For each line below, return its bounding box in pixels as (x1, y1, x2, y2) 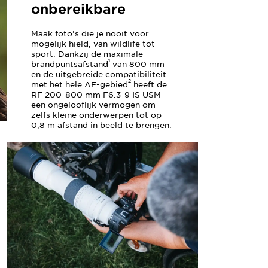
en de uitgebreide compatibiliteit (31, 69, 167, 79)
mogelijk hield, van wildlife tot (31, 39, 156, 48)
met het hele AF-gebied (31, 80, 129, 89)
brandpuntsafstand (31, 59, 109, 69)
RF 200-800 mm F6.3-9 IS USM (31, 90, 162, 99)
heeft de (131, 80, 167, 89)
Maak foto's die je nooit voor (31, 29, 150, 38)
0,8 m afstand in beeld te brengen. (31, 120, 172, 130)
